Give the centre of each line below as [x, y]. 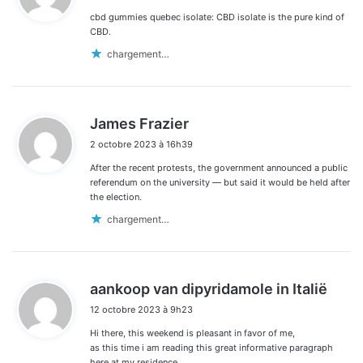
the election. [116, 196]
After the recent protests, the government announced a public [219, 167]
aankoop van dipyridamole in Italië [209, 288]
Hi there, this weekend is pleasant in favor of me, [192, 333]
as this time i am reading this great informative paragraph [211, 347]
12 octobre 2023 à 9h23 [141, 309]
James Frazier [139, 123]
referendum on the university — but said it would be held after [220, 182]
